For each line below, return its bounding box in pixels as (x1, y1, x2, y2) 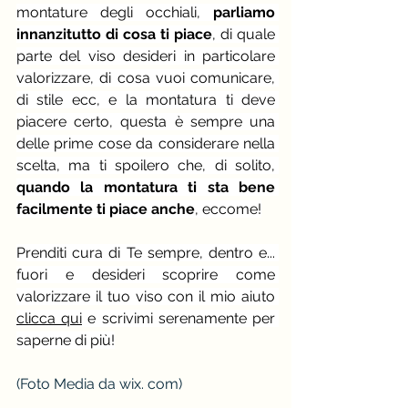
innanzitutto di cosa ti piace (16, 25, 212, 44)
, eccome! (195, 200, 261, 219)
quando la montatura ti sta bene (16, 178, 275, 197)
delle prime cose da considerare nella (16, 135, 275, 153)
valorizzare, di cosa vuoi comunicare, (16, 69, 275, 87)
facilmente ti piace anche (16, 200, 195, 219)
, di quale (212, 25, 275, 44)
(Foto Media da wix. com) (16, 375, 182, 393)
